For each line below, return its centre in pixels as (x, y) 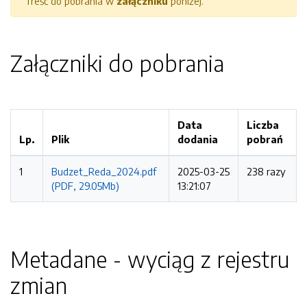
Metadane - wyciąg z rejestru (150, 259)
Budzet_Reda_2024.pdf (104, 171)
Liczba (263, 125)
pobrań (265, 139)
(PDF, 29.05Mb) (85, 186)
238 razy (266, 171)
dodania (198, 139)
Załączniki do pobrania (117, 63)
